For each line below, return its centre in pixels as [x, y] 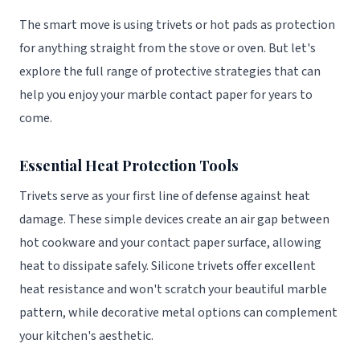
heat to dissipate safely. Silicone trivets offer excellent [168, 266]
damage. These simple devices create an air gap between [174, 219]
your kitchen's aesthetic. [86, 335]
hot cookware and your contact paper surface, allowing [170, 242]
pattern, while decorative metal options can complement [178, 312]
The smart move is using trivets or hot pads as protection [177, 25]
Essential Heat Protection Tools [129, 166]
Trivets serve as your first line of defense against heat [165, 196]
